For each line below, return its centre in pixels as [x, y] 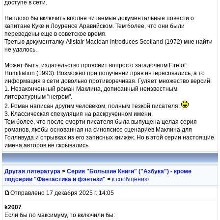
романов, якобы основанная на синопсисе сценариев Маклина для [98, 129]
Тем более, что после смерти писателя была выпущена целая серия [101, 122]
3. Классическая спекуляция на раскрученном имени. [79, 114]
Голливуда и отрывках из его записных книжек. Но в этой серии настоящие [109, 137]
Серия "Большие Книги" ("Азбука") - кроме [129, 171]
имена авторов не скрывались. [47, 145]
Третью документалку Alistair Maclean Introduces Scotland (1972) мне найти [109, 41]
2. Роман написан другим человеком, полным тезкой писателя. [93, 106]
